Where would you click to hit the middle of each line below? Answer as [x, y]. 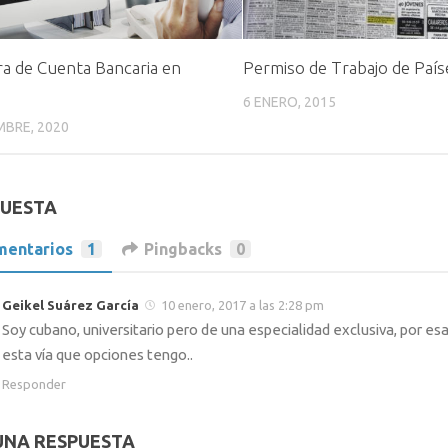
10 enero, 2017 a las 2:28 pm [242, 304]
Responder [34, 383]
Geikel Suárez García [70, 304]
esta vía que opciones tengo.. [97, 354]
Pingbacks [183, 248]
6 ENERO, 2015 [290, 101]
